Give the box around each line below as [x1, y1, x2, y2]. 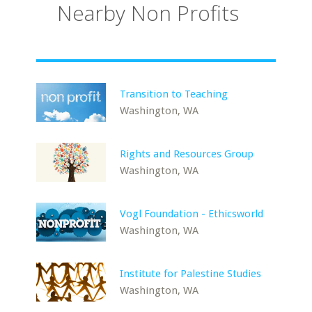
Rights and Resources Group [120, 148, 254, 160]
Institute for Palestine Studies [120, 267, 262, 280]
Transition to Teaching [120, 88, 228, 100]
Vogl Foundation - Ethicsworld [120, 208, 264, 220]
